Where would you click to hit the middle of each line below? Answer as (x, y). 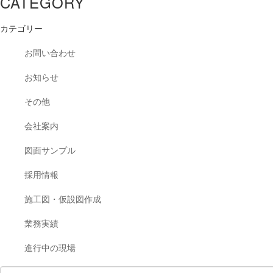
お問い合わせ (50, 53)
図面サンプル (50, 151)
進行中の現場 (50, 248)
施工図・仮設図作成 (63, 199)
